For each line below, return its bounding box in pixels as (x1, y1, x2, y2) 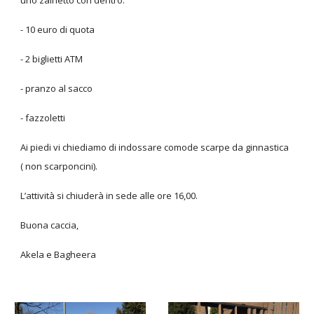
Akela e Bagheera (20, 248, 97, 261)
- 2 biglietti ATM (20, 53, 83, 65)
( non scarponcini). (20, 160, 98, 172)
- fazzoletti (20, 111, 66, 124)
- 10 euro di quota (20, 23, 95, 36)
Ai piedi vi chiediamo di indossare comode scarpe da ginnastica (20, 141, 289, 153)
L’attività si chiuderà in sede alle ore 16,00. (20, 189, 198, 202)
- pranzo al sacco (20, 82, 93, 95)
